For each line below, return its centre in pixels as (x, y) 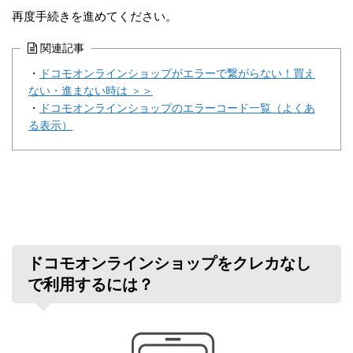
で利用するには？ (91, 285)
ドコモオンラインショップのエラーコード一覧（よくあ (177, 109)
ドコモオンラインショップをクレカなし (169, 264)
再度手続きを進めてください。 (95, 17)
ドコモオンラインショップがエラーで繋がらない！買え (177, 74)
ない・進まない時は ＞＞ (91, 91)
